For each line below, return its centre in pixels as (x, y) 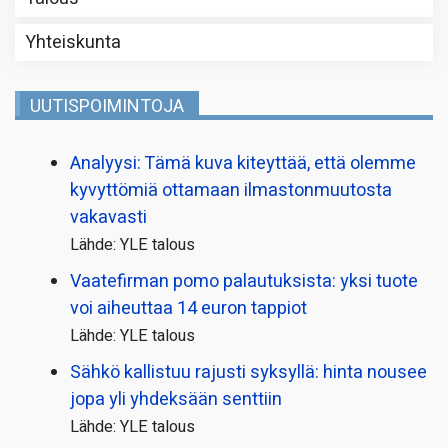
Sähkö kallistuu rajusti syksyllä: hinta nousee (248, 372)
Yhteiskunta (73, 42)
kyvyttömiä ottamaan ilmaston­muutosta (231, 190)
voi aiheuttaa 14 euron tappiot (188, 308)
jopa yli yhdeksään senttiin (176, 399)
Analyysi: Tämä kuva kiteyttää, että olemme (243, 163)
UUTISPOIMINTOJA (107, 106)
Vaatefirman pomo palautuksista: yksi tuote (244, 281)
